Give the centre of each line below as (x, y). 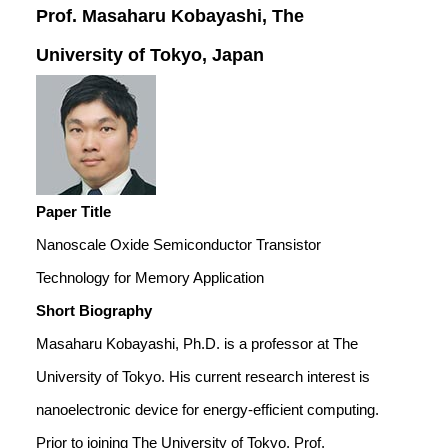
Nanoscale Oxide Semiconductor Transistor (178, 244)
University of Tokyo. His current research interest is (203, 376)
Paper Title (73, 211)
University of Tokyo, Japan (150, 55)
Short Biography (94, 310)
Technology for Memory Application (150, 277)
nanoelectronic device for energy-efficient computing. (207, 409)
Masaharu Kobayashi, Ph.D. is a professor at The (197, 343)
